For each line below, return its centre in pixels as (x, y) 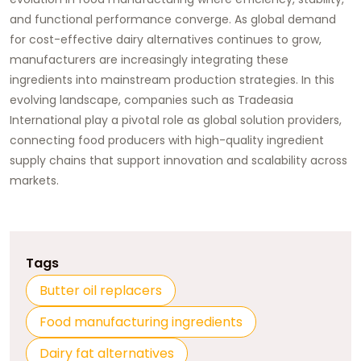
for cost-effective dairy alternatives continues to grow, (166, 40)
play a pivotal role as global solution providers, (212, 120)
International (46, 120)
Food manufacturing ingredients (141, 322)
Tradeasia (266, 100)
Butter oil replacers (101, 291)
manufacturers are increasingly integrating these (149, 60)
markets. (34, 181)
